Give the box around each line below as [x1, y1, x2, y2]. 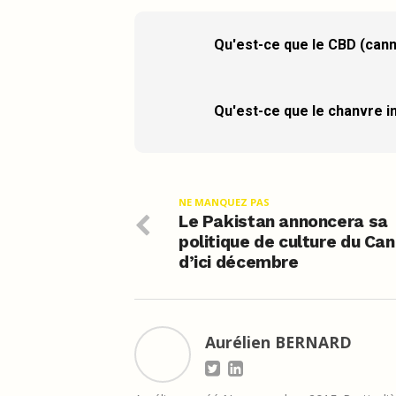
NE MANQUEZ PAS [179, 194, 270, 209]
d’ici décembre [179, 251, 299, 272]
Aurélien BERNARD [205, 331, 352, 353]
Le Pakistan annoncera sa [179, 210, 388, 232]
